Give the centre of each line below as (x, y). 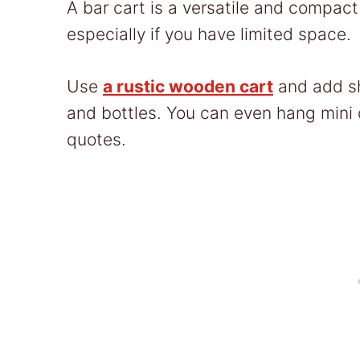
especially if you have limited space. (209, 35)
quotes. (96, 140)
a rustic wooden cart (188, 87)
